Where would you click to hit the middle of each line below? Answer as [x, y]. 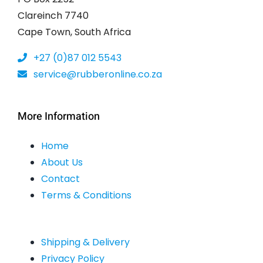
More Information [58, 116]
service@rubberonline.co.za [96, 74]
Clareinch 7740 [53, 15]
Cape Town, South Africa [74, 32]
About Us [62, 162]
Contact [60, 178]
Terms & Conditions [86, 195]
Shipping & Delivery [85, 242]
